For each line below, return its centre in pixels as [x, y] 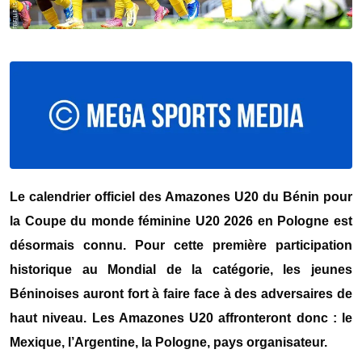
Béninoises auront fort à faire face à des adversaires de [181, 293]
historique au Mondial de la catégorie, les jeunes [181, 269]
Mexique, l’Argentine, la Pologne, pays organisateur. [168, 342]
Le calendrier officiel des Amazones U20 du [146, 196]
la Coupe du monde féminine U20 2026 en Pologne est [181, 221]
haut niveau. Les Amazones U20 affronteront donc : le [181, 318]
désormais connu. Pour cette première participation [181, 245]
